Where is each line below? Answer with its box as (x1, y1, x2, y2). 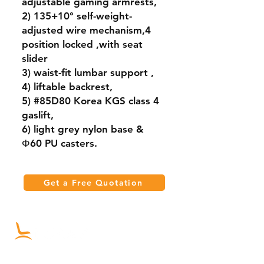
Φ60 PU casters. (22, 137, 97, 149)
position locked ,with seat (22, 38, 143, 50)
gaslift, (22, 109, 54, 121)
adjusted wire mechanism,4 (22, 24, 151, 36)
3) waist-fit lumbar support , (22, 67, 154, 78)
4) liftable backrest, (22, 81, 113, 93)
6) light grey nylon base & (22, 123, 144, 135)
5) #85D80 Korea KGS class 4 (22, 95, 159, 107)
